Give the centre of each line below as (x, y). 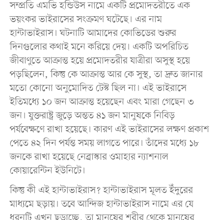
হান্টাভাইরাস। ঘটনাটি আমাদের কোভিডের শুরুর (93, 33)
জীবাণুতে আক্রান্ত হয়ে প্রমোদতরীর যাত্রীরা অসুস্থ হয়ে (100, 61)
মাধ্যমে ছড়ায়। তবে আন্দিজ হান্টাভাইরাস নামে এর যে (101, 204)
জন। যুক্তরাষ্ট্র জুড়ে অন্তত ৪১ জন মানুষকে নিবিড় (92, 116)
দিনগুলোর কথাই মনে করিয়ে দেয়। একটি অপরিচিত (99, 47)
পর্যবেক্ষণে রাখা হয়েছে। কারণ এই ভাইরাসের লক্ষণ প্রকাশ (109, 129)
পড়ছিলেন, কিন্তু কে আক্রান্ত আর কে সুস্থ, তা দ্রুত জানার (106, 74)
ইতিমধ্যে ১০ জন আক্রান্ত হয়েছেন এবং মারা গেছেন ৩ (102, 102)
